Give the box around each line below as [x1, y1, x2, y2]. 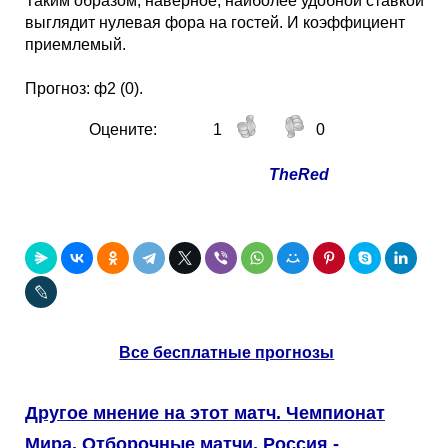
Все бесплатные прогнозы [119, 344, 335, 361]
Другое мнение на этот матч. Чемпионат [25, 403, 385, 423]
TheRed [268, 166, 329, 183]
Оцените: [88, 121, 157, 138]
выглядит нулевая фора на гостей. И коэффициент [25, 14, 405, 31]
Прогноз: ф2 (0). [25, 80, 143, 97]
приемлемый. [25, 36, 126, 53]
